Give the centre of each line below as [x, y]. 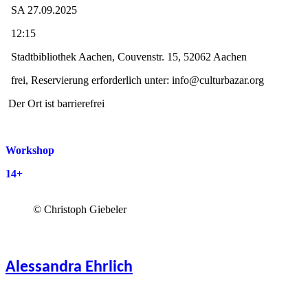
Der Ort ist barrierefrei [55, 104]
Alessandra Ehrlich [69, 267]
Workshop [30, 151]
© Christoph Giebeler [80, 210]
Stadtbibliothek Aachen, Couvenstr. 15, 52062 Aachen [126, 57]
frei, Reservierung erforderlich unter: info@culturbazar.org [135, 80]
